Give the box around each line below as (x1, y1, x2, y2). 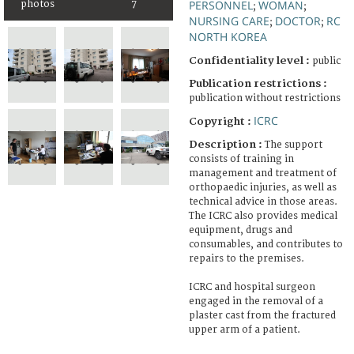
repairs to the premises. (189, 252, 304, 265)
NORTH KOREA (189, 28, 267, 44)
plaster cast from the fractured (189, 309, 336, 322)
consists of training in (189, 153, 294, 165)
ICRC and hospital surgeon (189, 281, 315, 293)
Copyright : (189, 115, 254, 128)
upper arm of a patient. (189, 323, 300, 336)
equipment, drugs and (189, 224, 292, 236)
